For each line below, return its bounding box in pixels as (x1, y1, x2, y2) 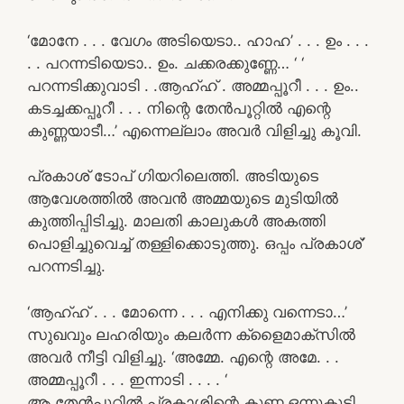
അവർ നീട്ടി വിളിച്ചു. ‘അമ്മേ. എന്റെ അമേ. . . (27, 347, 339, 366)
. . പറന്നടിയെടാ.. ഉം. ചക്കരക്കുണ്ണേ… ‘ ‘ (27, 53, 304, 72)
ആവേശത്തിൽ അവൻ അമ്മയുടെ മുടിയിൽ (27, 189, 338, 207)
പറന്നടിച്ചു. (27, 257, 106, 275)
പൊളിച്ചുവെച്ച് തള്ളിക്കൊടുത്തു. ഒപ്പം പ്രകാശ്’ (27, 234, 364, 252)
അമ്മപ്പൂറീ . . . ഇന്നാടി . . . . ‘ (27, 370, 227, 389)
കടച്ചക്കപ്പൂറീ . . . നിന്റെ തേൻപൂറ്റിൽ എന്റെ (27, 98, 331, 117)
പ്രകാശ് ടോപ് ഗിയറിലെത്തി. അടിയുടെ (27, 167, 318, 185)
